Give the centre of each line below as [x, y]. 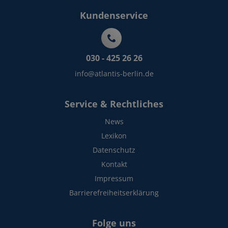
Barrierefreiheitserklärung [114, 193]
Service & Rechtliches [114, 104]
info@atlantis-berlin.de [114, 74]
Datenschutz [114, 150]
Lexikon [114, 136]
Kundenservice [114, 15]
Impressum [114, 178]
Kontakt [114, 164]
